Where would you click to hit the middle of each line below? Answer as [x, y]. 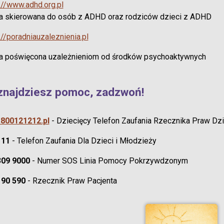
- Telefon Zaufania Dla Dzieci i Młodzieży [83, 141]
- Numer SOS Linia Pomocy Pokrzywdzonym [109, 161]
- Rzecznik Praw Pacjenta [71, 181]
